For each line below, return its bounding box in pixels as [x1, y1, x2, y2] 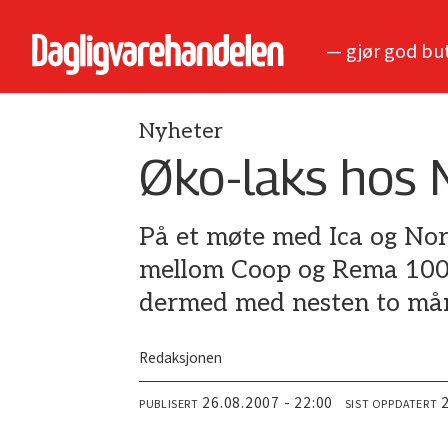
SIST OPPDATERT [344, 396, 438, 414]
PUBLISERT [139, 396, 199, 414]
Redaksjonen [139, 347, 223, 370]
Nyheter [139, 119, 224, 144]
